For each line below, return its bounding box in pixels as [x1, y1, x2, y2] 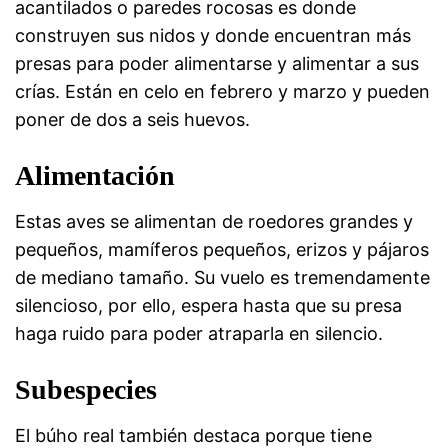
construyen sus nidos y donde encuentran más [15, 25, 411, 46]
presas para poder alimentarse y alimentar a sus [15, 53, 419, 74]
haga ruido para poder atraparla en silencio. [15, 323, 383, 344]
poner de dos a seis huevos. [15, 109, 250, 130]
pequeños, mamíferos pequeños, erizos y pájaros [15, 239, 429, 260]
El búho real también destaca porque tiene [15, 425, 372, 446]
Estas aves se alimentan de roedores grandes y [15, 211, 413, 232]
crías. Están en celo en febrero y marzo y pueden [15, 81, 430, 102]
